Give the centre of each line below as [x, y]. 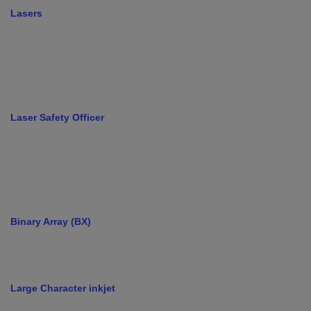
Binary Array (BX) [51, 222]
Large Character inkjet [63, 288]
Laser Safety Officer [57, 118]
